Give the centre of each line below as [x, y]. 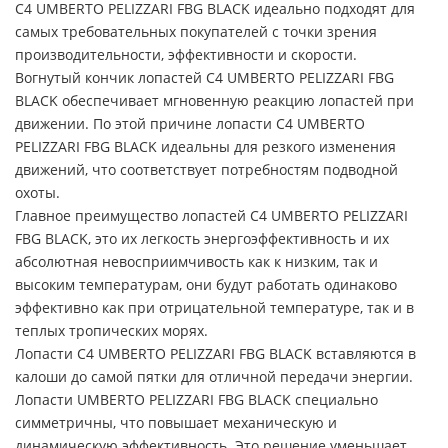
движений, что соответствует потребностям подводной [206, 169]
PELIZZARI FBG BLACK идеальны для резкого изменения [205, 146]
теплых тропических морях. [111, 330]
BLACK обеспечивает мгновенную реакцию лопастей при [214, 100]
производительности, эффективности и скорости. [186, 54]
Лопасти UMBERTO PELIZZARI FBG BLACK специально [196, 399]
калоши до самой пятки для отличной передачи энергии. [214, 376]
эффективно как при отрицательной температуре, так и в [214, 307]
